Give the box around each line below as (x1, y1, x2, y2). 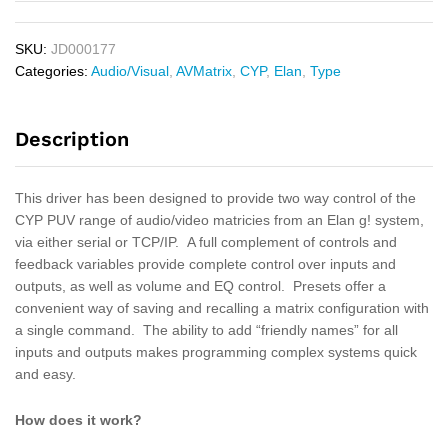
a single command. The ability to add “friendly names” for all (15, 322, 398, 338)
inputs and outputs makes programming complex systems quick (15, 344, 417, 360)
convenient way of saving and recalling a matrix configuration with (15, 300, 429, 316)
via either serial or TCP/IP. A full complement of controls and (15, 234, 397, 250)
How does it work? (15, 411, 142, 428)
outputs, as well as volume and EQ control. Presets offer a (15, 278, 386, 294)
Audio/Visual (91, 63, 169, 79)
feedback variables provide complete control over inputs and (15, 256, 396, 272)
